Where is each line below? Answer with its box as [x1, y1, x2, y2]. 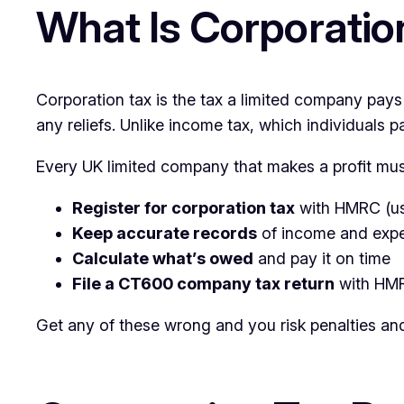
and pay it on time [253, 248, 390, 268]
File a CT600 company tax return [72, 273, 335, 293]
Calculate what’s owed [72, 248, 253, 268]
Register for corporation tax [72, 197, 295, 217]
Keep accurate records [72, 223, 257, 243]
